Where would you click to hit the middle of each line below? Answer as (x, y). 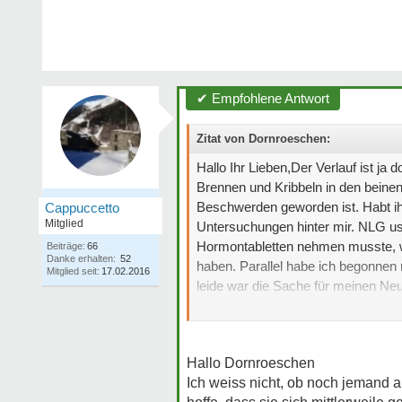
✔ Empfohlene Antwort (263, 98)
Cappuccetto (82, 208)
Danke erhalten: (81, 258)
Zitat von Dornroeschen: (263, 139)
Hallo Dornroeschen (251, 363)
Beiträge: (66, 246)
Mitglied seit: (73, 271)
